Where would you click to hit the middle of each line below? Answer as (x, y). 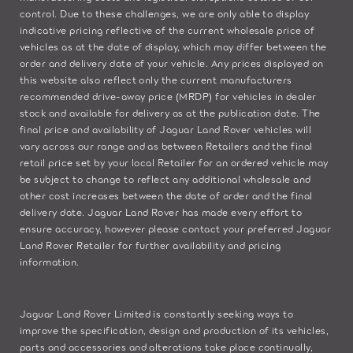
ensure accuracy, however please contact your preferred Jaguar (176, 228)
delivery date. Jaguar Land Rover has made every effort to (161, 211)
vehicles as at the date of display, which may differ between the (173, 46)
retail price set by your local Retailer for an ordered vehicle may (174, 162)
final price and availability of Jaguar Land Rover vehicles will (166, 128)
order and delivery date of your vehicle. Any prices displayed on (172, 62)
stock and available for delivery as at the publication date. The (170, 112)
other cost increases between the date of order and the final (166, 195)
